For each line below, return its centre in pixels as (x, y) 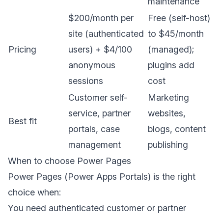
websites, (167, 113)
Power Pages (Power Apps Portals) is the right (102, 177)
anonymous (92, 65)
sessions (86, 81)
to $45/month (176, 34)
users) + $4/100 (100, 49)
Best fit (23, 121)
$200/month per (101, 18)
